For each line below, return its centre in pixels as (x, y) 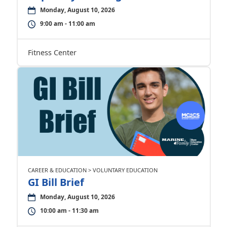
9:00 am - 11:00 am (67, 24)
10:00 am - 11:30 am (69, 211)
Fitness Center (52, 52)
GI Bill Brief (56, 182)
